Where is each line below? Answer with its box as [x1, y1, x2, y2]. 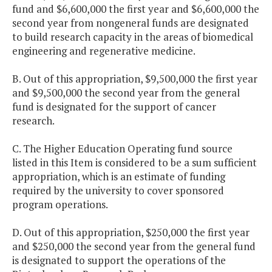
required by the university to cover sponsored [12, 183, 224, 198]
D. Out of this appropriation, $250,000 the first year [12, 225, 250, 240]
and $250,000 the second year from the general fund [12, 239, 256, 254]
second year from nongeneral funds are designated [12, 16, 249, 30]
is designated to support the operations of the [12, 253, 226, 268]
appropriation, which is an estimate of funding [12, 169, 225, 184]
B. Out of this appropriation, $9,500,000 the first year [12, 72, 257, 86]
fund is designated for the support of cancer [12, 100, 216, 114]
